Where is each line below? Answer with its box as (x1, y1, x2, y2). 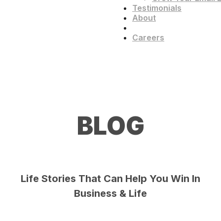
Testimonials (132, 3, 182, 13)
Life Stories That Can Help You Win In (21, 173, 200, 184)
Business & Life (74, 187, 147, 199)
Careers (132, 33, 164, 42)
